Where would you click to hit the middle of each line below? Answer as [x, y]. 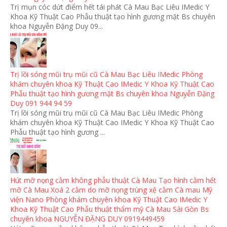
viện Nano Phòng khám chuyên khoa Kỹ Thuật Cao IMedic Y [109, 199]
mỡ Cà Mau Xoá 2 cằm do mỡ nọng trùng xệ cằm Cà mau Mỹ [111, 190]
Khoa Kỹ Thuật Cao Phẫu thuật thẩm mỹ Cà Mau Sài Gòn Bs [109, 209]
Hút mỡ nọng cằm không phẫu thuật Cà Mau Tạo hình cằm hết [113, 180]
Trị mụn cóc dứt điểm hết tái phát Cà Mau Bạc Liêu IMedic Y [110, 7]
